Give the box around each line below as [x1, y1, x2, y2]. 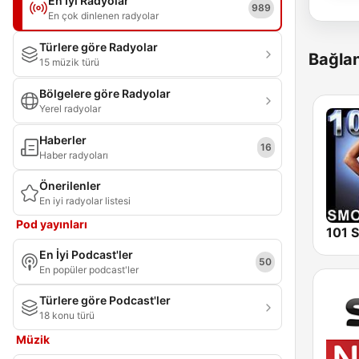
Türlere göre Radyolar [39, 40, 158, 54]
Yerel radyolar [39, 103, 101, 115]
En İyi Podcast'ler [39, 248, 133, 261]
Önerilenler [39, 179, 101, 192]
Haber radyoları [39, 149, 108, 161]
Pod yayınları [16, 217, 87, 231]
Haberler [39, 133, 87, 147]
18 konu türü [39, 309, 95, 321]
